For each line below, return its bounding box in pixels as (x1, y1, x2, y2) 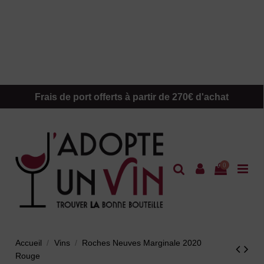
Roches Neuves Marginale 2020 (81, 238, 202, 248)
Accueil (15, 238, 42, 248)
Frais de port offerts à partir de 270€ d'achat (35, 91, 229, 102)
